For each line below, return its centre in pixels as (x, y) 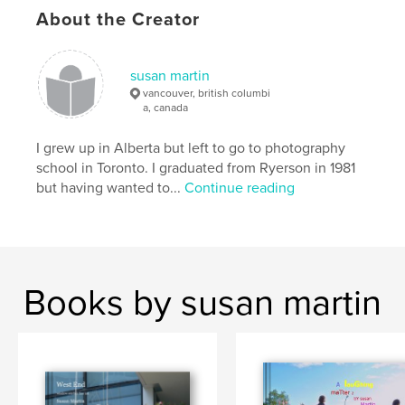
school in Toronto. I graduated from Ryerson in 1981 (196, 168)
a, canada (166, 107)
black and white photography (114, 61)
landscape (244, 61)
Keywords (69, 35)
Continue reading (240, 188)
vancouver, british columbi (207, 93)
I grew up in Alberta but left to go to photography (191, 148)
